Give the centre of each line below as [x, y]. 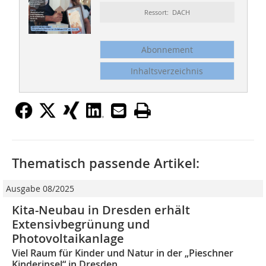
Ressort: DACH [167, 12]
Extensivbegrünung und [81, 224]
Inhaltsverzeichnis [167, 71]
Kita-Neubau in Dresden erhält [101, 210]
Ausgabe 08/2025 [40, 188]
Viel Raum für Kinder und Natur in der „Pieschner [123, 253]
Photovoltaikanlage [68, 238]
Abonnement [167, 49]
